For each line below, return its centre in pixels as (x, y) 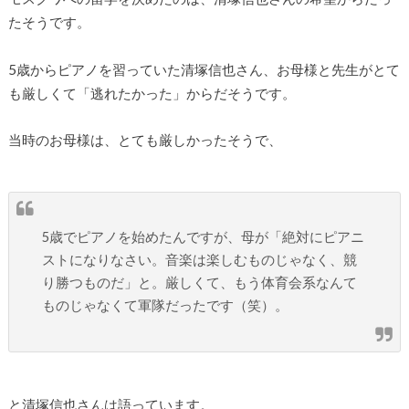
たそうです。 (49, 22)
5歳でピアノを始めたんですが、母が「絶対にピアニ (204, 237)
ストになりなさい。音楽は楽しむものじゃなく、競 (200, 260)
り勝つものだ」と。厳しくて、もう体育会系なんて (200, 283)
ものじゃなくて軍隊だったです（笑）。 (166, 306)
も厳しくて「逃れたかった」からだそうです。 (152, 94)
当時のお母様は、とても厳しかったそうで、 (145, 139)
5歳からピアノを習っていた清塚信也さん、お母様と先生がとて (204, 70)
